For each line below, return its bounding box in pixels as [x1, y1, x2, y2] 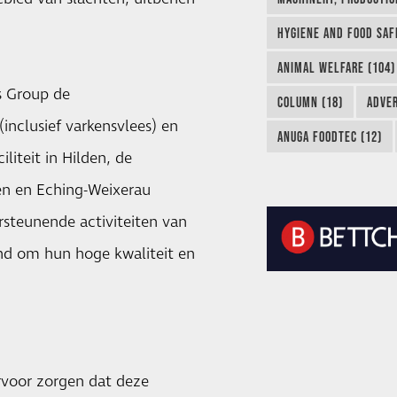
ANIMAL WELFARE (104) [276, 59, 395, 76]
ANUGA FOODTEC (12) [276, 128, 382, 145]
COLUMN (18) [276, 94, 343, 111]
